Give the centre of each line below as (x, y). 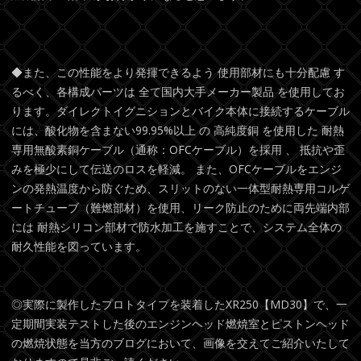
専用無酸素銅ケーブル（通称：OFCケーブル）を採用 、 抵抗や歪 (178, 150)
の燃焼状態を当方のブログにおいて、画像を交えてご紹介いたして (180, 343)
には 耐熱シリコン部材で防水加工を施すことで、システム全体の (176, 227)
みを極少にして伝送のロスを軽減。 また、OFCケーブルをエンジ (176, 169)
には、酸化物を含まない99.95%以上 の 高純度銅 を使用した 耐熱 (178, 131)
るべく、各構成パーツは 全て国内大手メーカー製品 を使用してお (178, 92)
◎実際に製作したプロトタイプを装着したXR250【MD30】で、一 (179, 305)
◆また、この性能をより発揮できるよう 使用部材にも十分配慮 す (178, 73)
